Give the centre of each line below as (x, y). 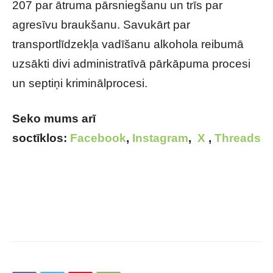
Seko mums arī (54, 119)
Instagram (160, 138)
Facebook (98, 138)
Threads (238, 138)
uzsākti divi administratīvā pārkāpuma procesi (131, 64)
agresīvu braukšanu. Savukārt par (101, 25)
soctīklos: (41, 138)
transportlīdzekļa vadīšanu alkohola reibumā (128, 44)
